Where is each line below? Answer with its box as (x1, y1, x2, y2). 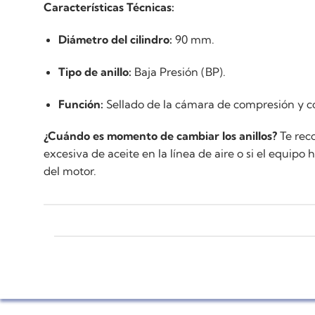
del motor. (44, 164, 96, 179)
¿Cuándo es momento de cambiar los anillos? (44, 129, 277, 143)
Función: (58, 96, 103, 111)
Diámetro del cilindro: (58, 32, 172, 47)
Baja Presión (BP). (131, 64, 226, 79)
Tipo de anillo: (58, 64, 131, 79)
